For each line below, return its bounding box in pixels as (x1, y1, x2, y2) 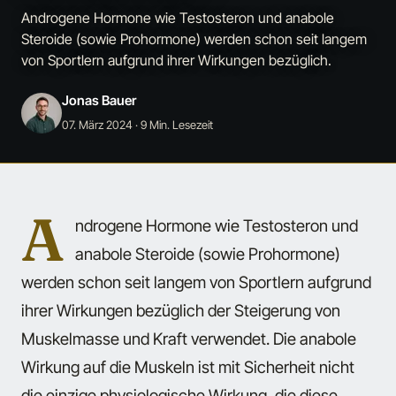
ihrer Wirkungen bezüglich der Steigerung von (21, 301, 340, 321)
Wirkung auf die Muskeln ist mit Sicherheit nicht (21, 357, 354, 377)
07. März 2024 (62, 118, 133, 132)
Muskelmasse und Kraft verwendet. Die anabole (21, 329, 356, 349)
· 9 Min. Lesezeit (133, 118, 213, 132)
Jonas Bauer (62, 92, 136, 109)
